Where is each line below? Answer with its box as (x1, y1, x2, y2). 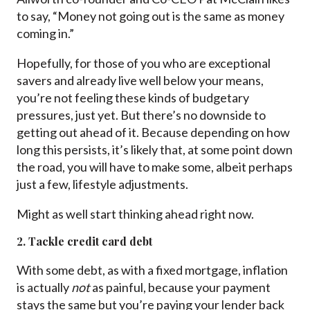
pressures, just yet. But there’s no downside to (17, 107, 266, 123)
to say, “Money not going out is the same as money (17, 8, 284, 24)
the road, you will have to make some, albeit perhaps (17, 159, 293, 175)
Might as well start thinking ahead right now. (17, 206, 254, 222)
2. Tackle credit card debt (17, 234, 152, 249)
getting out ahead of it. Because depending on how (17, 125, 290, 140)
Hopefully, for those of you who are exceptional (17, 55, 271, 71)
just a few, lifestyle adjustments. (17, 176, 188, 192)
